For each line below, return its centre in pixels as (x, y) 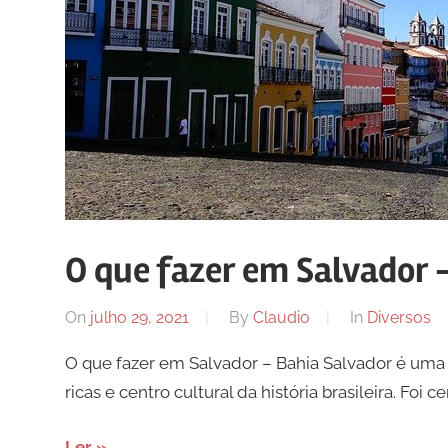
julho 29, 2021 (139, 318)
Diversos (398, 318)
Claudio (281, 318)
